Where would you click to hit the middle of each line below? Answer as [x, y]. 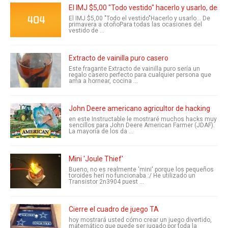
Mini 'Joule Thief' [96, 159]
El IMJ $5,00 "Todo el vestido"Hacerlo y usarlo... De [139, 18]
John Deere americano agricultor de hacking [139, 108]
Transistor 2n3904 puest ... [106, 182]
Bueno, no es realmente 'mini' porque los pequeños [141, 169]
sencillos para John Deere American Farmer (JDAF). [142, 125]
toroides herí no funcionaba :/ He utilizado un [132, 176]
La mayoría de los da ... [101, 131]
